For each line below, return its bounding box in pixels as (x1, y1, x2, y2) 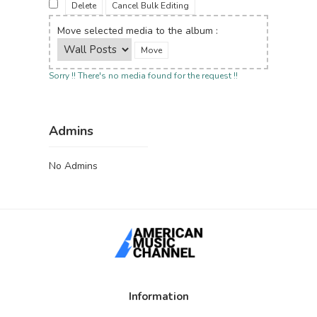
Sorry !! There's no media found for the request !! (49, 69, 238, 81)
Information (128, 289, 189, 304)
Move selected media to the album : (57, 23, 218, 38)
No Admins (49, 158, 98, 173)
